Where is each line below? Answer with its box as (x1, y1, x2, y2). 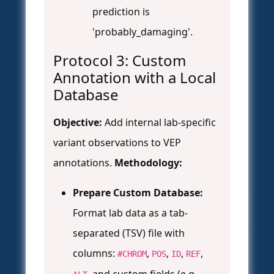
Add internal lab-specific (102, 116, 216, 130)
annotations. (53, 156, 114, 170)
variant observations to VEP (53, 136, 181, 150)
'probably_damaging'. (92, 25, 193, 39)
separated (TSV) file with (73, 226, 185, 240)
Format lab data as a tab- (73, 206, 188, 220)
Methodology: (114, 156, 182, 170)
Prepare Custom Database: (73, 186, 203, 200)
